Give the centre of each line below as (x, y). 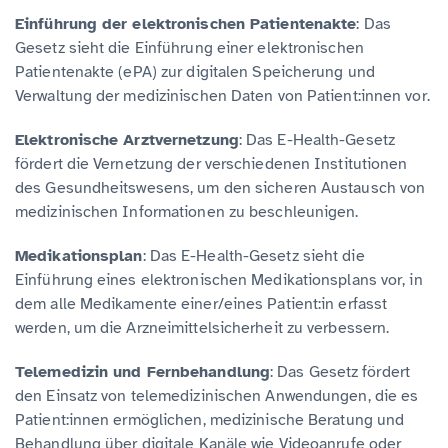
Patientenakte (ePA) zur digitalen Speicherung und (195, 71)
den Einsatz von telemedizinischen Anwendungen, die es (217, 395)
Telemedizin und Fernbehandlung (142, 371)
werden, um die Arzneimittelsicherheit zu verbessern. (202, 327)
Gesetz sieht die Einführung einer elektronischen (189, 47)
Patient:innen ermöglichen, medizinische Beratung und (210, 419)
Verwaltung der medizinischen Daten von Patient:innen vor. (222, 95)
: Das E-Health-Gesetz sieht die (253, 255)
